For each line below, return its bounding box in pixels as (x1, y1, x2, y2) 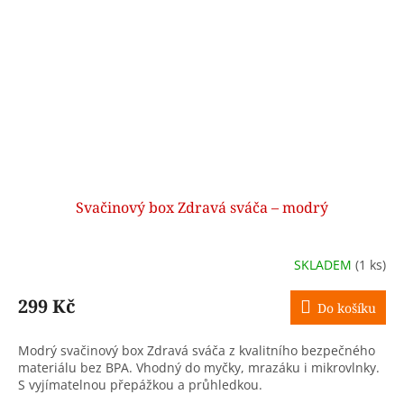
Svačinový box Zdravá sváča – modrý (76, 197, 328, 218)
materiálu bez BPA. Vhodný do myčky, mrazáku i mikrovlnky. (18, 359, 380, 377)
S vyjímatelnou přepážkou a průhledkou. (18, 376, 262, 394)
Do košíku (317, 299, 376, 317)
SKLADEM (294, 255, 355, 273)
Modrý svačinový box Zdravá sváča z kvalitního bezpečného (18, 342, 375, 360)
